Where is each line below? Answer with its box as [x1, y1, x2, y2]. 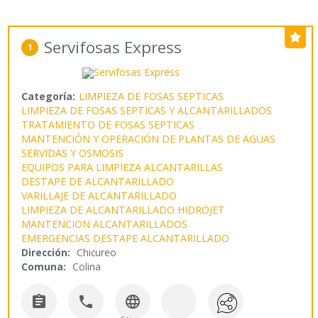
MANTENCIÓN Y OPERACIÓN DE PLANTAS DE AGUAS [21, 132, 276, 146]
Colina [72, 260, 102, 274]
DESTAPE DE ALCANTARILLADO [21, 175, 175, 189]
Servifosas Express [44, 36, 182, 59]
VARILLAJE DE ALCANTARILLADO [21, 189, 177, 203]
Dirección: [21, 246, 71, 260]
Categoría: [21, 89, 76, 104]
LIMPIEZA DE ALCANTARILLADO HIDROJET [21, 203, 226, 217]
